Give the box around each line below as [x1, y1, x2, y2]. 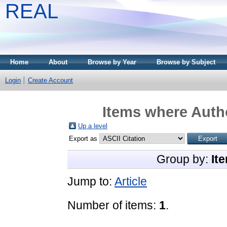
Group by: [156, 152, 211, 166]
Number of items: [67, 198, 159, 212]
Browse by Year [88, 58, 136, 66]
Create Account [28, 77, 73, 84]
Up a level [78, 122, 107, 130]
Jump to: [67, 174, 115, 188]
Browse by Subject [157, 58, 215, 66]
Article [115, 174, 147, 188]
